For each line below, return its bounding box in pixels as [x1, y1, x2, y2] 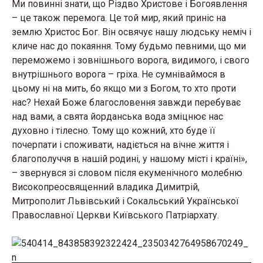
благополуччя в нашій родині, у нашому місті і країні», [12, 153, 247, 164]
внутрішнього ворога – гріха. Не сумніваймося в [12, 69, 225, 80]
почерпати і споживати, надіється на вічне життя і [12, 139, 229, 150]
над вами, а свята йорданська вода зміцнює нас [12, 111, 223, 122]
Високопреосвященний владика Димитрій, [12, 181, 200, 193]
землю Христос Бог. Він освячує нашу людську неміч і [12, 26, 251, 38]
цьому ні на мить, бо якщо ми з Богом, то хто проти [12, 83, 236, 94]
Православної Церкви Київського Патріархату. [12, 210, 219, 221]
